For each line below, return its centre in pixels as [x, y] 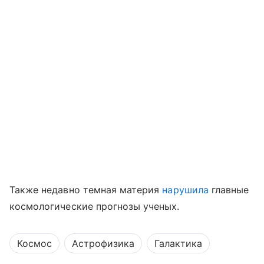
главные [229, 189]
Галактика [178, 243]
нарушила [185, 189]
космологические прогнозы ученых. [95, 206]
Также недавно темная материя [86, 189]
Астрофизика [103, 243]
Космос [34, 243]
